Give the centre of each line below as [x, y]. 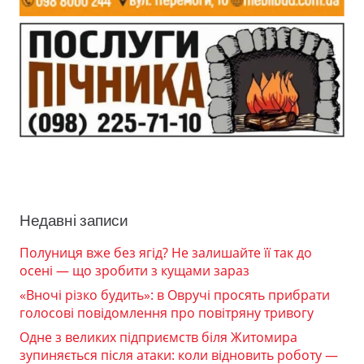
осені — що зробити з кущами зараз [134, 271]
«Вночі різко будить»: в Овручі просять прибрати [175, 295]
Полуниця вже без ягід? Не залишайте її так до [166, 253]
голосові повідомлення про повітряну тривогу [167, 313]
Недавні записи [74, 221]
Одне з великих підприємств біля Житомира [158, 338]
